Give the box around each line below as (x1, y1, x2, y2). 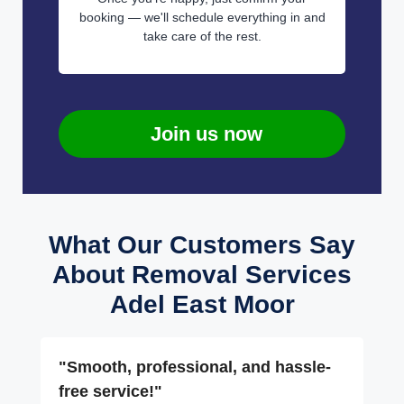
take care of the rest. (142, 28, 262, 43)
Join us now (151, 122, 262, 145)
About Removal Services (52, 260, 352, 289)
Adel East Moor (109, 289, 295, 318)
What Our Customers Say (49, 230, 355, 259)
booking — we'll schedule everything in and (78, 9, 326, 24)
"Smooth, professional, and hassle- (59, 357, 331, 376)
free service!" (59, 381, 162, 400)
